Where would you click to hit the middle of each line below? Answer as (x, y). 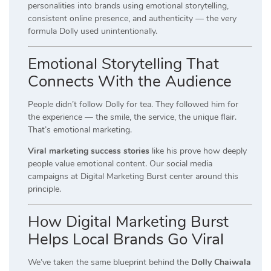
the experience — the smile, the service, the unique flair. (132, 117)
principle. (44, 189)
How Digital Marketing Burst (128, 222)
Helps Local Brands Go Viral (126, 240)
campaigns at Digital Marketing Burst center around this (133, 177)
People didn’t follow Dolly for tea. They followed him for (133, 105)
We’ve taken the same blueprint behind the (109, 263)
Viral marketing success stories (89, 151)
